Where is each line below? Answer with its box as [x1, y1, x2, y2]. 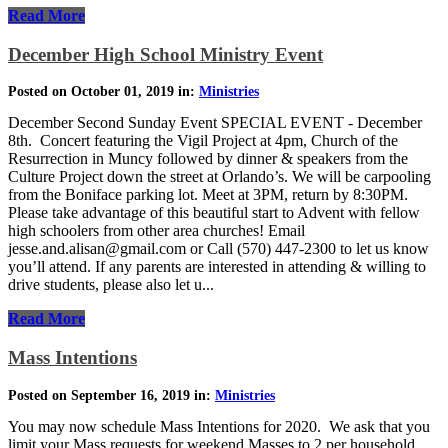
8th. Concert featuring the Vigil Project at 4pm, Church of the [8, 132, 398, 150]
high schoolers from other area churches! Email [8, 222, 305, 240]
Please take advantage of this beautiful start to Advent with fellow [8, 204, 420, 222]
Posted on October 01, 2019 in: [8, 84, 199, 100]
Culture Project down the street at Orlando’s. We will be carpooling [8, 168, 431, 186]
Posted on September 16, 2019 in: [8, 387, 215, 403]
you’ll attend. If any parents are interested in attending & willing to [8, 258, 426, 276]
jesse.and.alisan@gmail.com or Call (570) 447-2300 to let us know [8, 240, 429, 258]
